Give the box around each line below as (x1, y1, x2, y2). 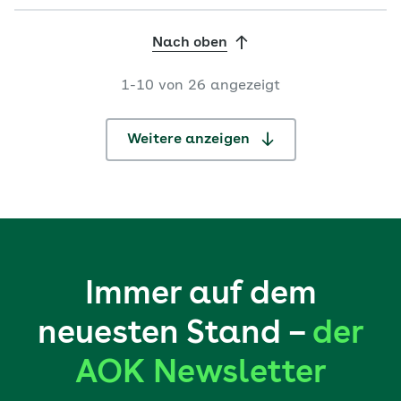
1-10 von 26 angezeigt (121, 79, 280, 93)
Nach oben (152, 36, 227, 50)
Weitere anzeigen (126, 132, 253, 147)
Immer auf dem (84, 279, 317, 311)
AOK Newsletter (74, 358, 327, 390)
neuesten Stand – (37, 319, 312, 351)
